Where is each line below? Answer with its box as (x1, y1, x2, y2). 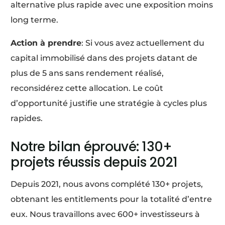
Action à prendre (11, 38, 82, 48)
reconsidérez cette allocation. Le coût (11, 83, 164, 93)
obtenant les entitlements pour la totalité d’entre (11, 194, 212, 204)
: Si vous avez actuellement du (81, 38, 205, 48)
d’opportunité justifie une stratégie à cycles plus (11, 98, 207, 108)
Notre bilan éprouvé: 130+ (11, 137, 172, 156)
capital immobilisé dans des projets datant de (11, 53, 198, 63)
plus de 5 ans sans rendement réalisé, (11, 68, 164, 78)
